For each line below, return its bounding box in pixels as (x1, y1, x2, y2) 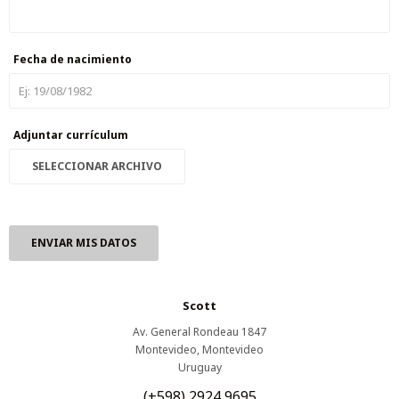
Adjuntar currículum (13, 127, 128, 142)
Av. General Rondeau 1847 (133, 324, 266, 339)
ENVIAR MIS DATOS (31, 235, 136, 250)
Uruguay (177, 360, 222, 375)
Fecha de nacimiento (13, 52, 132, 67)
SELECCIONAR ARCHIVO (32, 159, 162, 174)
